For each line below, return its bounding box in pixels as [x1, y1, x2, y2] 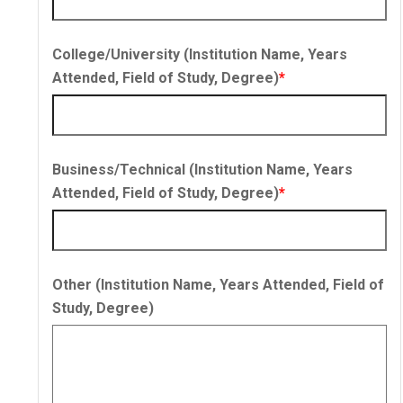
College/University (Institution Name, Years [52, 46, 347, 64]
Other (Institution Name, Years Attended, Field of [52, 276, 384, 294]
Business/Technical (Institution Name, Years [52, 161, 353, 179]
